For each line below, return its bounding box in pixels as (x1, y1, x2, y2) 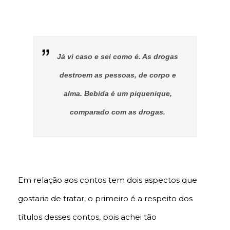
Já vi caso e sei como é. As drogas (57, 52, 178, 61)
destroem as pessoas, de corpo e (59, 70, 176, 79)
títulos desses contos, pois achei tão (18, 212, 157, 222)
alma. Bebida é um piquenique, (63, 89, 172, 98)
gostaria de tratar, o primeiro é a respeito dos (18, 193, 193, 203)
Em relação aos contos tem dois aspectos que (18, 175, 197, 185)
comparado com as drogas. (70, 107, 165, 116)
